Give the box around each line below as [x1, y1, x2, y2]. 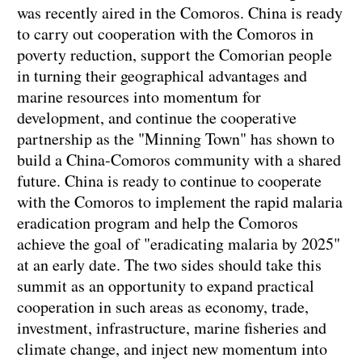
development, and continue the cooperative [17, 107, 297, 129]
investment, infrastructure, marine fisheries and [17, 317, 326, 339]
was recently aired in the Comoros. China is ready [17, 2, 343, 24]
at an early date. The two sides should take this [17, 254, 322, 276]
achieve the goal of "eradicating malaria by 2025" [17, 233, 340, 255]
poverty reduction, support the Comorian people [17, 44, 332, 66]
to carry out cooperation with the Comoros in [17, 23, 314, 45]
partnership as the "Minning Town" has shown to [17, 128, 335, 150]
